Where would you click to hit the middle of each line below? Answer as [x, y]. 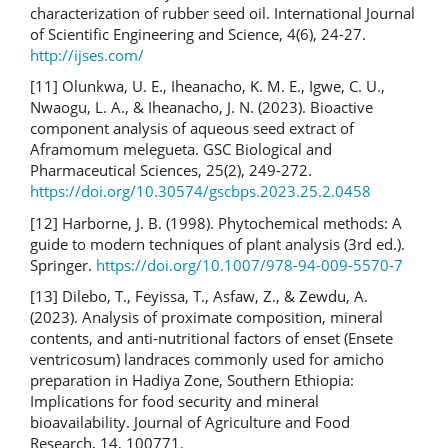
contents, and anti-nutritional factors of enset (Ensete [211, 338]
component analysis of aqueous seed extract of [192, 128]
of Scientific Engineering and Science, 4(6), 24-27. [198, 33]
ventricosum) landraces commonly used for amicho [207, 359]
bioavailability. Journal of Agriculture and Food [190, 422]
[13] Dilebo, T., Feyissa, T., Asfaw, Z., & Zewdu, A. [199, 296]
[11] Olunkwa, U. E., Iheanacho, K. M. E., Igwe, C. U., [207, 86]
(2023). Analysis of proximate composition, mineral [206, 317]
